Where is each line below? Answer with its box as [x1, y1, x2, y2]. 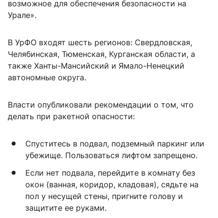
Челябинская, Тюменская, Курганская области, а [8, 49, 195, 59]
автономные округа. [8, 72, 86, 82]
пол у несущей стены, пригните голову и [25, 191, 183, 201]
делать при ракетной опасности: [8, 111, 135, 121]
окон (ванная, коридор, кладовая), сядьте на [25, 179, 199, 189]
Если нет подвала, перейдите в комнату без [25, 167, 195, 178]
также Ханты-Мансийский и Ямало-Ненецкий [8, 60, 184, 71]
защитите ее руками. [25, 202, 107, 213]
